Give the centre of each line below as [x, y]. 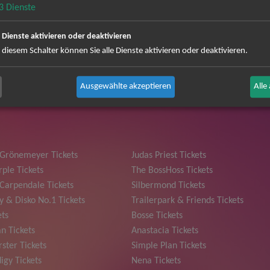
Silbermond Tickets [168, 185]
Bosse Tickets [157, 215]
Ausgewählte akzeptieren [126, 86]
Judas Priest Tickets [169, 155]
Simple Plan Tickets [169, 246]
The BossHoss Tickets [172, 170]
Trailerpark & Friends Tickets [188, 200]
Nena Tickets [156, 261]
